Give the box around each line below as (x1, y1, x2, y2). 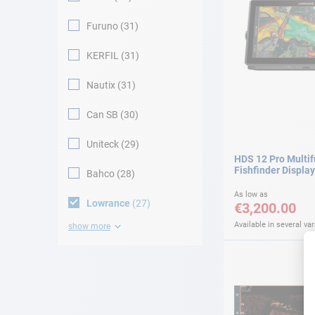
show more (68, 221, 110, 231)
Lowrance (86, 198, 130, 209)
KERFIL (86, 50, 119, 61)
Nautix (86, 79, 115, 91)
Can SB (86, 109, 118, 120)
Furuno (86, 20, 118, 32)
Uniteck (86, 139, 119, 150)
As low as (234, 190, 268, 199)
